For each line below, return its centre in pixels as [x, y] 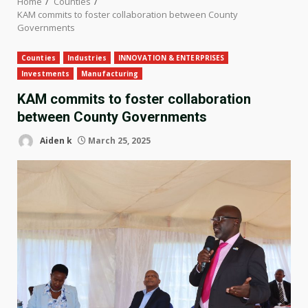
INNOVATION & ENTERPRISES [171, 58]
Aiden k [55, 140]
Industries [87, 58]
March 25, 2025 [118, 140]
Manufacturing [110, 74]
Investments [46, 74]
